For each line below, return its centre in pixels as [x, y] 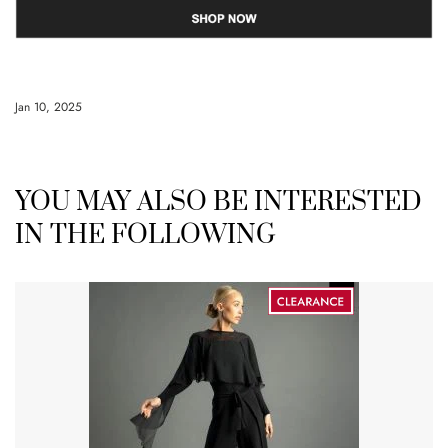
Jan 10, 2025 [48, 107]
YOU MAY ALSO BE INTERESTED [218, 203]
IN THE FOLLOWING [145, 236]
